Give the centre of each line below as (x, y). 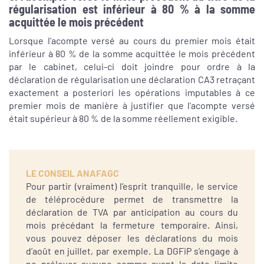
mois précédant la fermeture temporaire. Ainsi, (132, 225)
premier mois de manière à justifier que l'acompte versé (132, 105)
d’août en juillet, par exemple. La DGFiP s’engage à (132, 251)
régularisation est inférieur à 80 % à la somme (132, 9)
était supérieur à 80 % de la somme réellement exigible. (123, 118)
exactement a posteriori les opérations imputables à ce (132, 93)
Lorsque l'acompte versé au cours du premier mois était (132, 41)
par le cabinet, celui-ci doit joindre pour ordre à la (132, 67)
